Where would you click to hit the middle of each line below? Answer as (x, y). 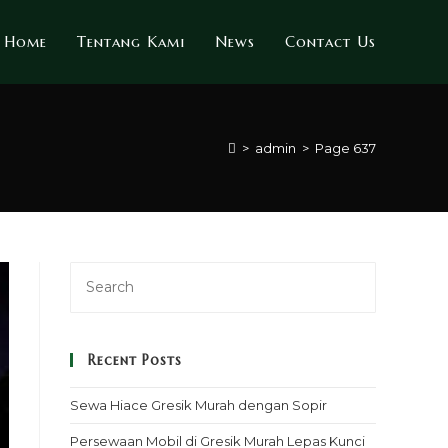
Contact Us (330, 41)
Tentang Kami (131, 41)
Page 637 (345, 148)
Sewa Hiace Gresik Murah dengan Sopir (198, 405)
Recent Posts (135, 360)
